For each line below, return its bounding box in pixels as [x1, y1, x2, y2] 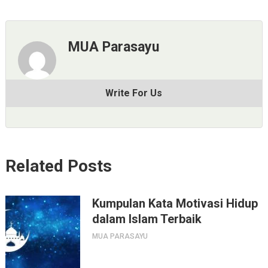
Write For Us [105, 87, 163, 99]
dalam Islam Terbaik [92, 211, 202, 226]
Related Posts [5, 156, 112, 176]
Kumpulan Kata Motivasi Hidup [92, 196, 258, 211]
